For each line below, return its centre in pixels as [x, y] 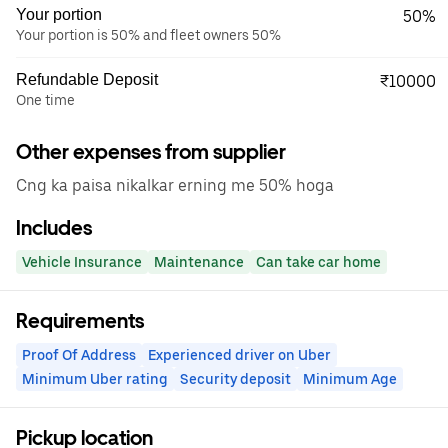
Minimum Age [350, 379]
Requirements [80, 321]
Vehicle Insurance [82, 262]
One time [45, 100]
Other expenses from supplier [151, 152]
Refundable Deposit [87, 79]
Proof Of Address [79, 355]
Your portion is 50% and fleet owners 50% [148, 35]
